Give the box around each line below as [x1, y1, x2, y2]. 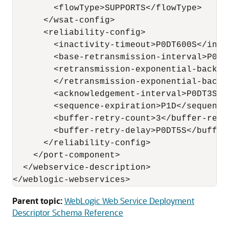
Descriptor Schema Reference [12, 207, 123, 218]
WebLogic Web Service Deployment [64, 195, 194, 206]
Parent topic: [12, 195, 62, 206]
